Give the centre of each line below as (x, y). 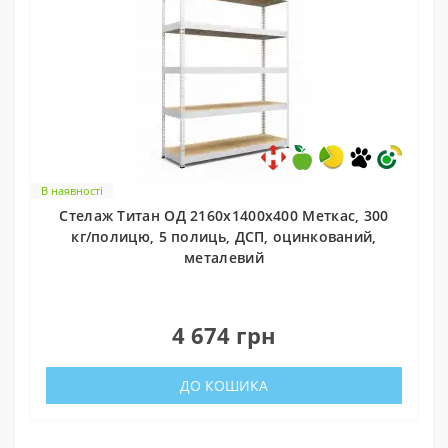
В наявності (72, 190)
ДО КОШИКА (224, 385)
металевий (224, 257)
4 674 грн (224, 334)
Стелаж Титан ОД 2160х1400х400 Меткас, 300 (224, 215)
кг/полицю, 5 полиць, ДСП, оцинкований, (224, 236)
